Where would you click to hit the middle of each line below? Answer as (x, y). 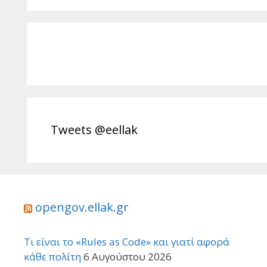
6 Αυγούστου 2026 (127, 257)
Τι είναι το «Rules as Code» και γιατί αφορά (126, 242)
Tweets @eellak (94, 130)
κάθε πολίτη (52, 257)
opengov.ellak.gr (82, 207)
